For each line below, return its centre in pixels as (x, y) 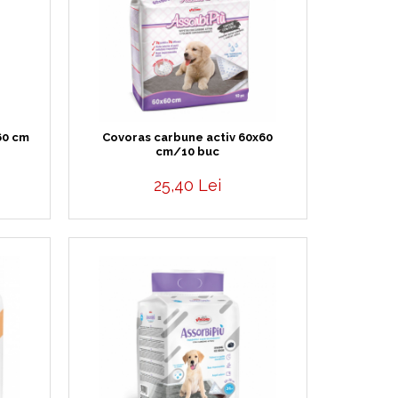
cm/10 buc (188, 151)
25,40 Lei (188, 185)
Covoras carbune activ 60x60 (188, 137)
